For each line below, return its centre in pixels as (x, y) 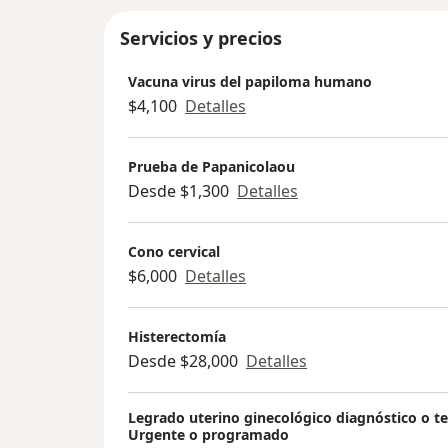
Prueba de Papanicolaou (211, 166)
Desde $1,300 (178, 190)
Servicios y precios (201, 38)
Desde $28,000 (183, 360)
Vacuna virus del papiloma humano (250, 81)
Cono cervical (174, 251)
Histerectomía (177, 336)
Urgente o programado (208, 435)
